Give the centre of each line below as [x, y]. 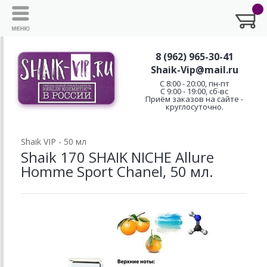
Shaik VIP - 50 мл [54, 142]
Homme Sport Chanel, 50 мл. [117, 172]
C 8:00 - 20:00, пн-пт [194, 83]
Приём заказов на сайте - [194, 99]
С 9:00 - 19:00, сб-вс [194, 91]
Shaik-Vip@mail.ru [194, 69]
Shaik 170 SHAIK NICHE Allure [117, 157]
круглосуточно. [194, 106]
